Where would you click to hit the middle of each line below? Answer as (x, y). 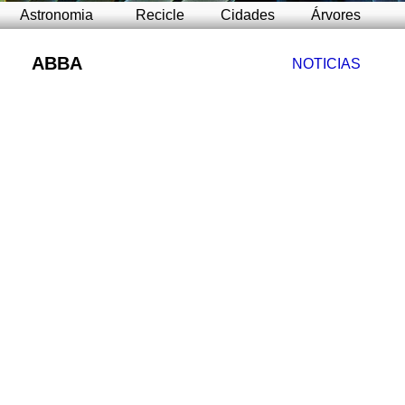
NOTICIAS (326, 64)
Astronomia (56, 15)
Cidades (248, 15)
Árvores (336, 15)
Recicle (160, 15)
